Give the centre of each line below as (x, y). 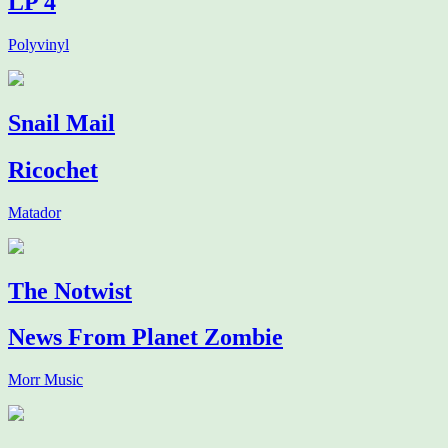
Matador (34, 212)
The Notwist (70, 290)
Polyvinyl (38, 44)
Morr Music (45, 380)
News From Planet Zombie (145, 337)
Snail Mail (61, 122)
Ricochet (53, 169)
